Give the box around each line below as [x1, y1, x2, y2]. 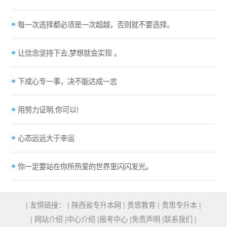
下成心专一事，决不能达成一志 [17, 75, 117, 86]
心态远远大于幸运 [17, 133, 74, 143]
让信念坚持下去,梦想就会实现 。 [17, 47, 121, 58]
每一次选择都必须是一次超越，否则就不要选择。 [17, 19, 174, 29]
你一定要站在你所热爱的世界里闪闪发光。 [17, 161, 153, 172]
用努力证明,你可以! [17, 104, 79, 115]
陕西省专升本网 [71, 200, 123, 210]
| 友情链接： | [26, 200, 71, 210]
